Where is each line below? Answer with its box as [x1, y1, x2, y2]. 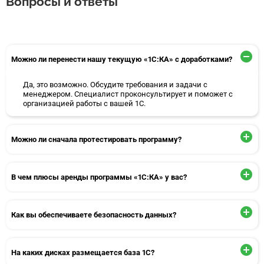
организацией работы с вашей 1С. [22, 99, 146, 108]
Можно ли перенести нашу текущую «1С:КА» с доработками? [11, 54, 233, 64]
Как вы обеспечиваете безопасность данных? [11, 210, 177, 219]
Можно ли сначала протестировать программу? [11, 134, 182, 144]
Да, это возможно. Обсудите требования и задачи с [22, 80, 207, 89]
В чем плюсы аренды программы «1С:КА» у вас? [11, 172, 187, 181]
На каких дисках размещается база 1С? [11, 247, 155, 257]
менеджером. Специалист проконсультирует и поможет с [22, 90, 233, 98]
